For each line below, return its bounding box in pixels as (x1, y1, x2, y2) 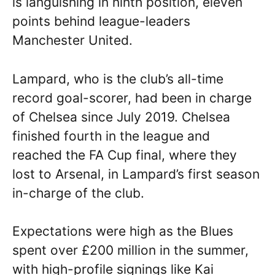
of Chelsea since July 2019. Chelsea (12, 109, 230, 125)
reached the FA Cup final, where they (12, 147, 237, 163)
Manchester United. (12, 33, 133, 48)
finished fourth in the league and (12, 128, 210, 144)
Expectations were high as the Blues (12, 223, 233, 239)
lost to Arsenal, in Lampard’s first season (12, 166, 260, 182)
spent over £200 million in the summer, (12, 242, 249, 258)
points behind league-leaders (12, 14, 190, 29)
